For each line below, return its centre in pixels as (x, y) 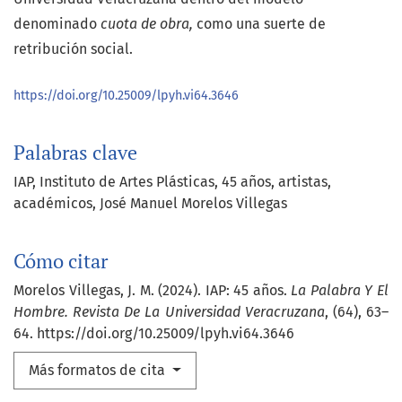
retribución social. (73, 49)
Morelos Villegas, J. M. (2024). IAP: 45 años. (153, 291)
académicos (53, 204)
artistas (303, 182)
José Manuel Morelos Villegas (193, 204)
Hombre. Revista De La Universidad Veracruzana (169, 312)
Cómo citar (61, 262)
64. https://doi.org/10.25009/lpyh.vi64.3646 (154, 334)
